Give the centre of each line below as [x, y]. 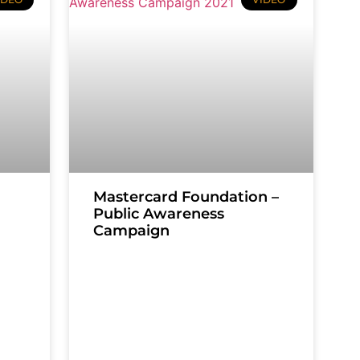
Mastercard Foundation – [186, 197]
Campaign [132, 231]
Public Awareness [159, 214]
